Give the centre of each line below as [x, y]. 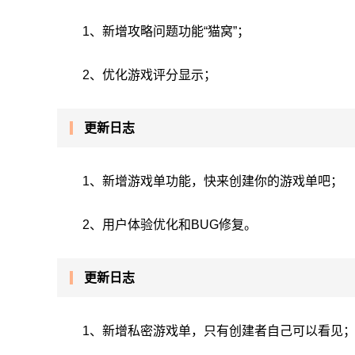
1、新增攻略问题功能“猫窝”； [166, 31]
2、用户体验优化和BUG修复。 [170, 225]
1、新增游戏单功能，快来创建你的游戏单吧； [213, 181]
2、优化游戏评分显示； [149, 75]
